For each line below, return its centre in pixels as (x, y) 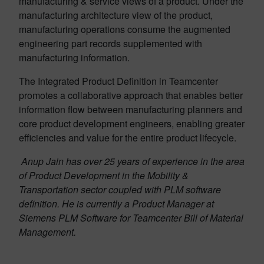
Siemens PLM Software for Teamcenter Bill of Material (131, 218)
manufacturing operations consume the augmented (125, 29)
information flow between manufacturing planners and (131, 110)
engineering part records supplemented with (110, 44)
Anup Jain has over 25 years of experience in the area (133, 161)
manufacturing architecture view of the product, (116, 15)
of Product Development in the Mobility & (104, 176)
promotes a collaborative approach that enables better (131, 95)
